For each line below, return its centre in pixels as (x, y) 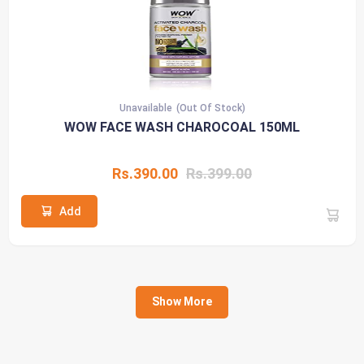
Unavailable (145, 108)
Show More (182, 302)
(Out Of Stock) (210, 108)
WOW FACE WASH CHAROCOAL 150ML (182, 127)
